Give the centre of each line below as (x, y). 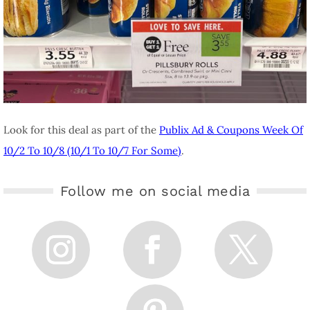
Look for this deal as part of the (81, 129)
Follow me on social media (155, 191)
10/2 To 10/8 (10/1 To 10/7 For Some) (92, 150)
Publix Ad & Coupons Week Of (231, 129)
